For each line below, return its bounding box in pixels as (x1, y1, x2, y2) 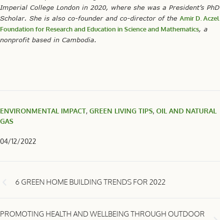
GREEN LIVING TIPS (89, 106, 153, 115)
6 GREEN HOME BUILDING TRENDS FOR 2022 (15, 177, 165, 187)
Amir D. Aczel (180, 14, 219, 23)
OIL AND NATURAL (156, 106, 217, 115)
